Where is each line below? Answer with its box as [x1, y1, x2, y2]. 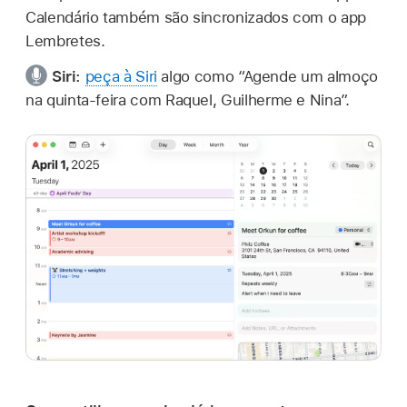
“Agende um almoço [237, 66, 378, 85]
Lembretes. [25, 31, 105, 50]
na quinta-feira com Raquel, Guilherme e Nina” [25, 90, 345, 109]
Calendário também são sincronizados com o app [25, 7, 366, 26]
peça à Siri [84, 66, 157, 85]
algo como [156, 66, 238, 85]
